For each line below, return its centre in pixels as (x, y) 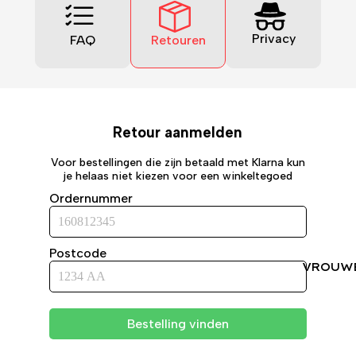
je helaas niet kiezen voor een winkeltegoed (178, 176)
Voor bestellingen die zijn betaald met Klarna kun (178, 163)
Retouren (178, 40)
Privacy (273, 38)
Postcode (77, 253)
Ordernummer (91, 199)
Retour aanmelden (178, 132)
